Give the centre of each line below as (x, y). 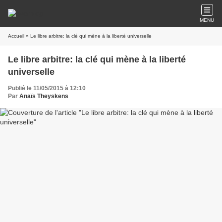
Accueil (16, 36)
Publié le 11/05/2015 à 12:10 (47, 88)
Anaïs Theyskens (44, 96)
